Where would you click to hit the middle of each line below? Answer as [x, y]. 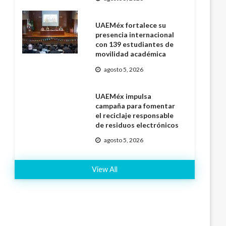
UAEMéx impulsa [124, 96]
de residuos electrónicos [137, 125]
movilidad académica [131, 54]
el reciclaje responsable [135, 115]
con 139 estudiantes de [135, 44]
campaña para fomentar [135, 105]
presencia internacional [135, 35]
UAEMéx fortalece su [131, 25]
